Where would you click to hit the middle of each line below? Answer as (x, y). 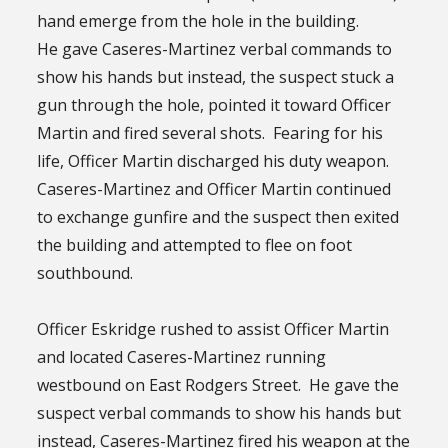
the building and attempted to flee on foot (195, 244)
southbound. (89, 272)
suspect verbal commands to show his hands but (219, 412)
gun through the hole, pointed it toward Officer (214, 104)
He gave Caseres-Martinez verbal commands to (215, 48)
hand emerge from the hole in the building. (200, 20)
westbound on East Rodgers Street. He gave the (218, 384)
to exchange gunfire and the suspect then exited (218, 216)
